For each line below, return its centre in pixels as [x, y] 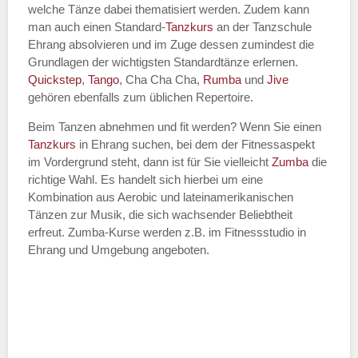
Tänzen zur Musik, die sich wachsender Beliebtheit [160, 215]
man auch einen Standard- [97, 27]
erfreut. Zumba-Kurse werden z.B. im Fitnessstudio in [167, 232]
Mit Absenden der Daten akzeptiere [187, 279]
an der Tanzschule [264, 27]
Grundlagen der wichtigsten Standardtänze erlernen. [163, 62]
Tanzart [104, 98]
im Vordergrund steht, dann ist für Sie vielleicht [150, 162]
